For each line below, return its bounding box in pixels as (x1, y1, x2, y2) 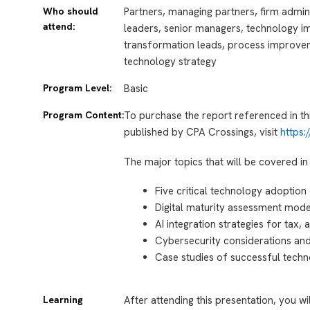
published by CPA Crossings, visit (124, 125, 281, 139)
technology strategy (124, 54, 217, 69)
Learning (43, 293, 83, 306)
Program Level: (43, 81, 111, 94)
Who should (43, 4, 98, 17)
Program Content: (43, 108, 124, 121)
